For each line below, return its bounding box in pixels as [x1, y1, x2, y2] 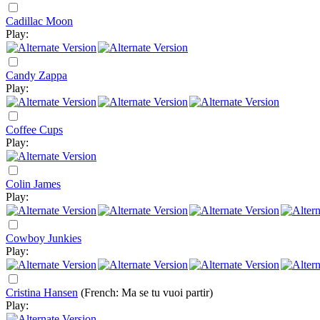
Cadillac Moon [6, 15, 73, 27]
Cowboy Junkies [6, 232, 81, 244]
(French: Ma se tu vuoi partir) [81, 286, 213, 299]
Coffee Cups [6, 124, 63, 136]
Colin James [6, 178, 61, 190]
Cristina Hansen [6, 286, 78, 299]
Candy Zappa [6, 69, 67, 81]
